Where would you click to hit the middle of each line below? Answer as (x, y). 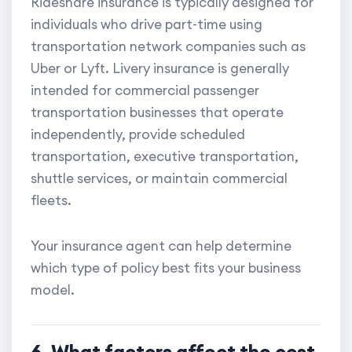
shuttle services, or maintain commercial (159, 179)
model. (53, 290)
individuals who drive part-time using (147, 25)
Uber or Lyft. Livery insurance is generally (160, 69)
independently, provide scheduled (138, 135)
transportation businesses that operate (157, 113)
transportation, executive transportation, (165, 157)
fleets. (51, 201)
